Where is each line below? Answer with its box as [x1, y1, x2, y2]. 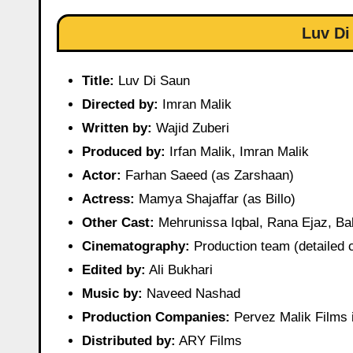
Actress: [82, 191, 135, 207]
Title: [82, 73, 114, 89]
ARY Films [176, 333, 242, 349]
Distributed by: [82, 333, 176, 349]
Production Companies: [82, 310, 230, 325]
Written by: [82, 121, 152, 136]
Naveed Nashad [143, 286, 240, 302]
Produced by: [82, 144, 165, 160]
